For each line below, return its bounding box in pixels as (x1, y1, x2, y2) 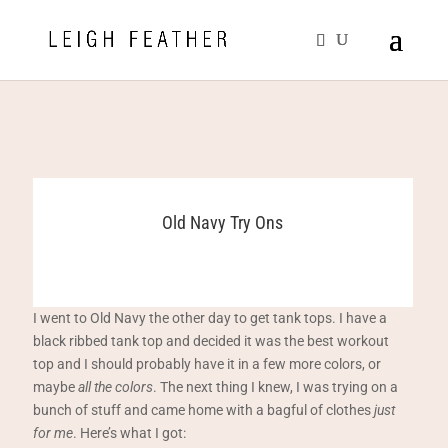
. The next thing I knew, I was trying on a (153, 379, 399, 395)
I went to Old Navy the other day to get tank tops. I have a (33, 310, 388, 326)
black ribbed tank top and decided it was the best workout (33, 333, 390, 349)
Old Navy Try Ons (162, 212, 284, 233)
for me (33, 425, 74, 441)
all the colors (78, 379, 154, 395)
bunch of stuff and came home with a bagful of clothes (33, 402, 375, 418)
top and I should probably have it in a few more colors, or (33, 356, 382, 372)
